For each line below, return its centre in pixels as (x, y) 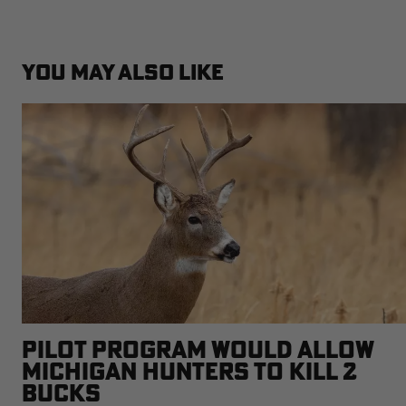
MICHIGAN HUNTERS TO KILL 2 (189, 371)
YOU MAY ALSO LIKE (123, 71)
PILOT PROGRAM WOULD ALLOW (198, 349)
